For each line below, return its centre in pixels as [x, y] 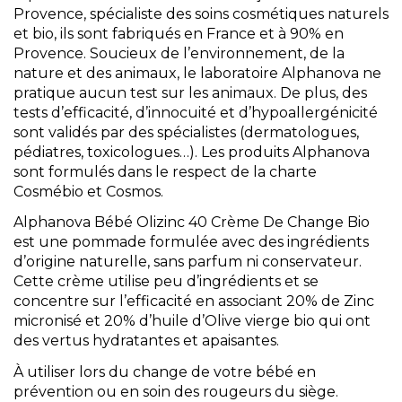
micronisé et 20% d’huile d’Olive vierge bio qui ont [192, 321]
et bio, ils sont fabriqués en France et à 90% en [179, 33]
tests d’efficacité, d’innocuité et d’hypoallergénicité [196, 112]
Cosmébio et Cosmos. [88, 191]
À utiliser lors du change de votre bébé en [165, 372]
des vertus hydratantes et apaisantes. [146, 341]
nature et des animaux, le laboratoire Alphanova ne [197, 73]
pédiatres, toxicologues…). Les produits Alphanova [192, 152]
